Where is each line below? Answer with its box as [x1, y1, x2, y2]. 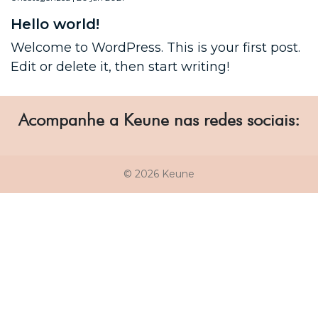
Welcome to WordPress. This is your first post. [10, 39, 300, 55]
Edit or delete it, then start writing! [10, 58, 229, 75]
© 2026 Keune [124, 167, 194, 180]
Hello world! [10, 15, 99, 33]
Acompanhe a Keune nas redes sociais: [18, 109, 300, 130]
